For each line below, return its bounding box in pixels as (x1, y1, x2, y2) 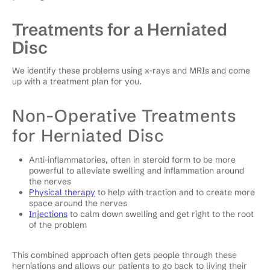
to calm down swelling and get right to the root (67, 208, 254, 219)
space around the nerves (29, 197, 127, 209)
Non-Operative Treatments (12, 105, 237, 126)
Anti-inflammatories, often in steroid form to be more (29, 154, 236, 165)
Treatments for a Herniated (12, 19, 227, 40)
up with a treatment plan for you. (12, 75, 142, 87)
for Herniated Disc (12, 125, 165, 146)
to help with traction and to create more (95, 186, 255, 198)
